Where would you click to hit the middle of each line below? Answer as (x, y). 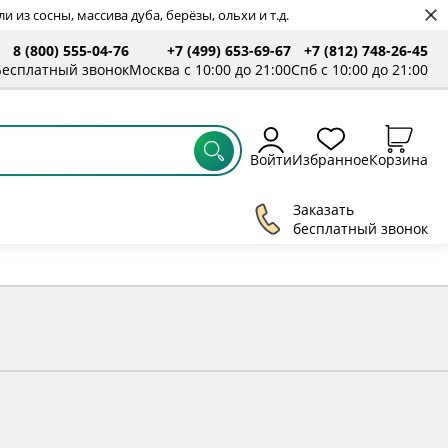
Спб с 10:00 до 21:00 (359, 69)
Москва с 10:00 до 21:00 (210, 69)
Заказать (325, 209)
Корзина (398, 159)
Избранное (330, 159)
